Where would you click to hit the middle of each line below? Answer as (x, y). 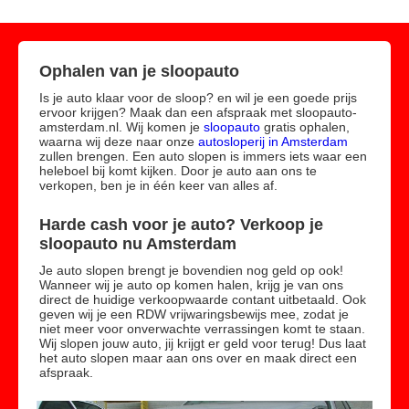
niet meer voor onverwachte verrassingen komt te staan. (202, 329)
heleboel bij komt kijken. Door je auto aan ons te (178, 171)
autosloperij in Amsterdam (273, 142)
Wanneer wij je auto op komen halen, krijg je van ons (191, 285)
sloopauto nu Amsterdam (138, 244)
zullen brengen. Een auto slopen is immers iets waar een (203, 156)
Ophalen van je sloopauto (139, 71)
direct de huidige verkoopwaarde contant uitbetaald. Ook (203, 299)
